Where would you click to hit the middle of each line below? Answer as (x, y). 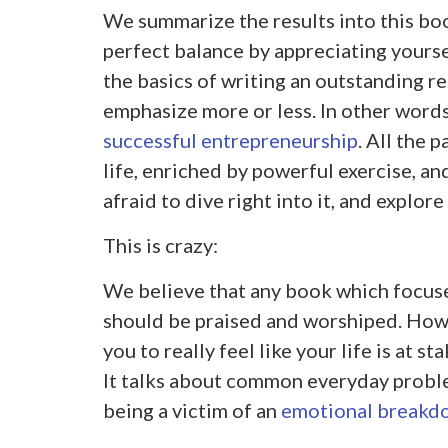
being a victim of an (191, 410)
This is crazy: (160, 245)
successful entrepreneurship (230, 140)
